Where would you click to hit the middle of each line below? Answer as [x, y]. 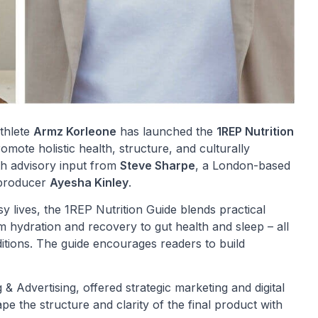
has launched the [166, 131]
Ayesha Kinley [89, 182]
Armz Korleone [75, 131]
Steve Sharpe [158, 165]
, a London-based [243, 165]
